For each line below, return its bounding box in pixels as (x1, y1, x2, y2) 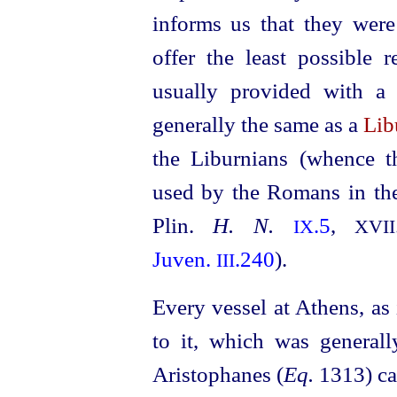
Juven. (152, 246, 216, 272)
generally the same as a (152, 112, 363, 137)
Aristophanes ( (152, 362, 284, 387)
